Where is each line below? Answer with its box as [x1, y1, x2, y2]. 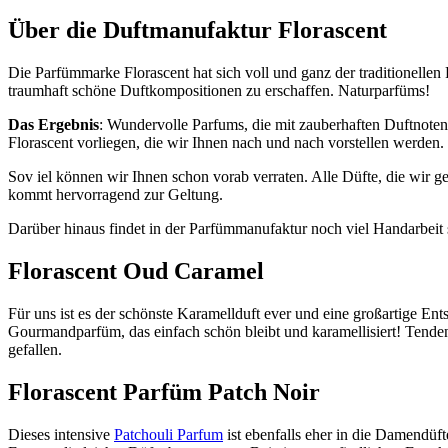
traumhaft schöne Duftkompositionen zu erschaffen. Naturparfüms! [8, 82, 430, 100]
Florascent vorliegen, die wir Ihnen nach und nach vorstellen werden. [8, 134, 444, 152]
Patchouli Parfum [114, 425, 223, 443]
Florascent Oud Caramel [8, 258, 264, 285]
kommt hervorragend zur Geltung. [8, 186, 223, 204]
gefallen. [8, 341, 62, 359]
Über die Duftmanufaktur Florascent [8, 17, 387, 44]
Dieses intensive [8, 425, 114, 443]
